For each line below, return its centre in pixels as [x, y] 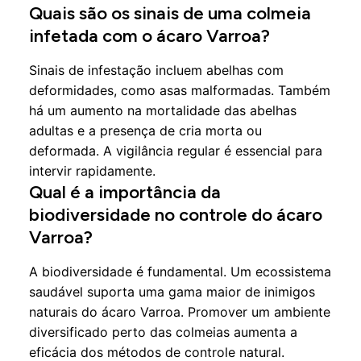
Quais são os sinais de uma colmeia [170, 13]
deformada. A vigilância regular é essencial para [176, 151]
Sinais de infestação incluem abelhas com [156, 70]
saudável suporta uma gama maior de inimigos [172, 292]
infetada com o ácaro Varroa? [149, 36]
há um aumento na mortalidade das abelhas [163, 110]
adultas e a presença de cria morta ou [145, 131]
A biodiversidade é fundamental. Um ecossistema [180, 272]
